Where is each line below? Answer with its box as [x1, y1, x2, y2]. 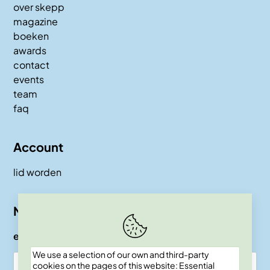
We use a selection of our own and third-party [33, 248, 209, 260]
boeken [13, 29, 49, 42]
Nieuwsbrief [13, 202, 84, 218]
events [13, 72, 44, 86]
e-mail [13, 229, 44, 242]
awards [13, 43, 46, 57]
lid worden [13, 165, 61, 178]
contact [13, 58, 49, 71]
